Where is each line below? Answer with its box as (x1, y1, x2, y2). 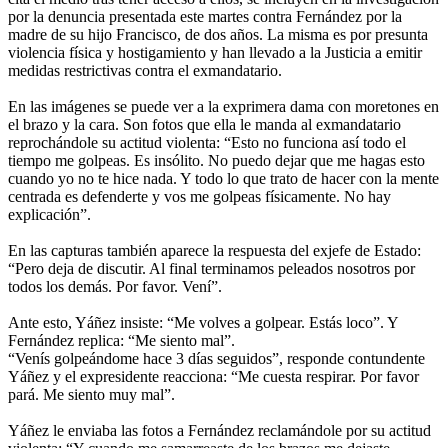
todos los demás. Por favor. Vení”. (8, 277, 222, 295)
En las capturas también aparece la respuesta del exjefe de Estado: (8, 241, 421, 259)
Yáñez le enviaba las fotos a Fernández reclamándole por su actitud (8, 421, 431, 439)
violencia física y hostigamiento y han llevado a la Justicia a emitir (8, 43, 422, 61)
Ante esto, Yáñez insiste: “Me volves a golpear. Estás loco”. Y (8, 313, 398, 331)
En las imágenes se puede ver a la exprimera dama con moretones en (8, 97, 439, 115)
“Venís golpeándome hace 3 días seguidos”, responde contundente (8, 349, 425, 367)
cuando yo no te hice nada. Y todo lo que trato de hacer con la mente (8, 169, 439, 187)
